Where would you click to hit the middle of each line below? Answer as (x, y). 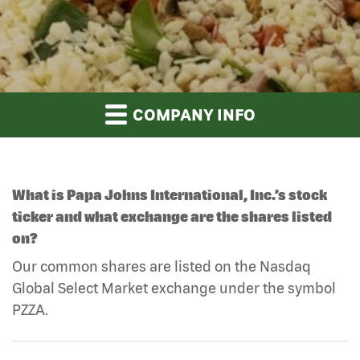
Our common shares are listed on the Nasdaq (162, 266)
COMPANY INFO (192, 114)
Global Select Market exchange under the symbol (174, 288)
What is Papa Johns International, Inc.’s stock (170, 194)
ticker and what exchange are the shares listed (172, 216)
